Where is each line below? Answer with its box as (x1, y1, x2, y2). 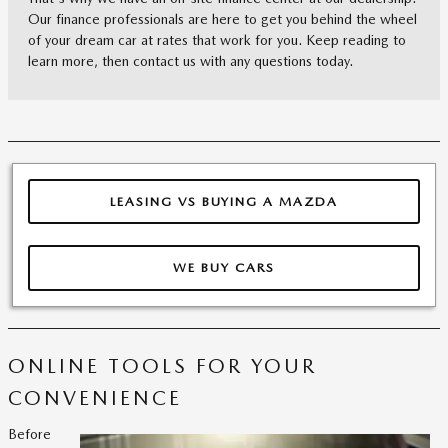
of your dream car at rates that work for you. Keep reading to (28, 32, 406, 48)
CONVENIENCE (8, 385, 182, 410)
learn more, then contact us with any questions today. (28, 53, 353, 69)
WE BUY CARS (173, 259, 275, 275)
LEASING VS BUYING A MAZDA (110, 193, 338, 209)
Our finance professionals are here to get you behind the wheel (28, 11, 417, 27)
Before (8, 426, 51, 442)
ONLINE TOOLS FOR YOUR (8, 353, 317, 378)
